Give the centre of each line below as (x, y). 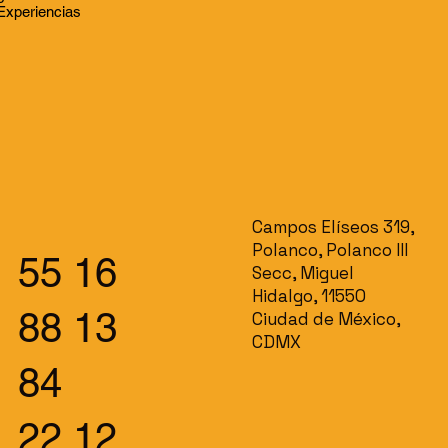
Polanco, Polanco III (329, 249)
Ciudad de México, (325, 318)
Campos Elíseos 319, (332, 226)
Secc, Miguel (302, 272)
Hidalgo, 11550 (308, 295)
